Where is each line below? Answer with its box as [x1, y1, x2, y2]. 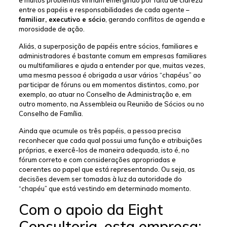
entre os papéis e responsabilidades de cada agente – [18, 6, 190, 14]
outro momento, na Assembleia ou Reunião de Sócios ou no [18, 100, 204, 108]
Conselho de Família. [18, 109, 83, 118]
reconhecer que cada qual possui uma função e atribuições [18, 136, 202, 145]
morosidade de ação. [18, 25, 85, 33]
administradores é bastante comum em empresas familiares [18, 52, 207, 60]
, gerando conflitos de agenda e [105, 15, 205, 24]
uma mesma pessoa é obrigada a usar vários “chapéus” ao [18, 71, 201, 80]
